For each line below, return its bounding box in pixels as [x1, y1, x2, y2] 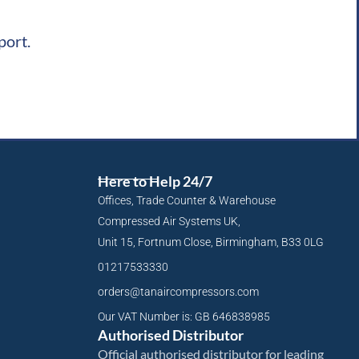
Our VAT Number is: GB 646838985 [98, 310, 270, 324]
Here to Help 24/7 [98, 172, 212, 191]
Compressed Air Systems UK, [98, 215, 240, 228]
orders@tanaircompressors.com [98, 285, 259, 299]
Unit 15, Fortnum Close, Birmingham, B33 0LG [98, 236, 324, 249]
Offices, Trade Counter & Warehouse [98, 194, 276, 208]
